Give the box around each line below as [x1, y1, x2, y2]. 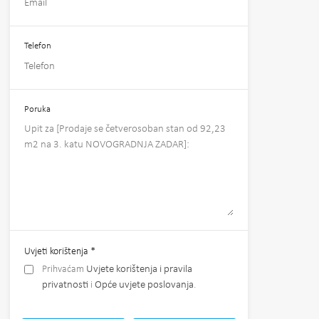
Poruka [23, 104, 51, 114]
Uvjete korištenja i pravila [85, 263, 192, 275]
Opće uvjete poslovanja [94, 279, 194, 291]
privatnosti [41, 279, 88, 291]
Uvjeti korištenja [23, 246, 90, 257]
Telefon [23, 41, 51, 51]
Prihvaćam [41, 263, 86, 275]
